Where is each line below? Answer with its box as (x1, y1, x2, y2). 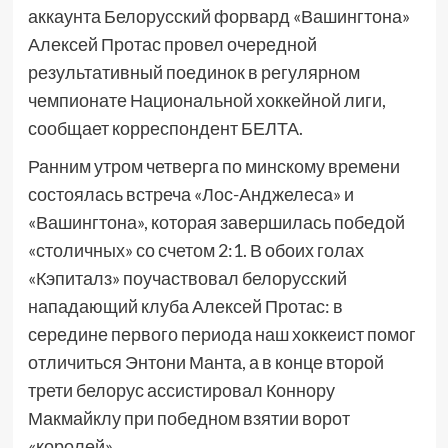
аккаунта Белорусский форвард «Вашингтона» (27, 5, 410, 28)
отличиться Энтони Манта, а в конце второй (27, 351, 384, 374)
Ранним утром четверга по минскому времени (27, 155, 400, 178)
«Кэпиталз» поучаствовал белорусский (27, 267, 347, 290)
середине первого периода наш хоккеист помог (27, 323, 416, 346)
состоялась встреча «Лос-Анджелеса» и (27, 183, 354, 206)
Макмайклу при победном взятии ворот (27, 407, 350, 430)
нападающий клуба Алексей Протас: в (27, 295, 343, 318)
